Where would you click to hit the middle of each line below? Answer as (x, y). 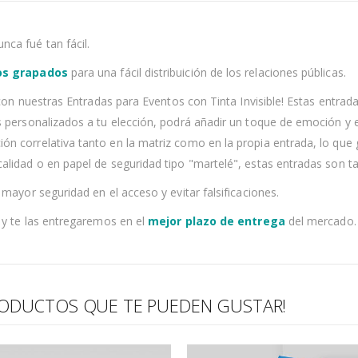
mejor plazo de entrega (217, 221)
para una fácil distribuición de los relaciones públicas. (207, 73)
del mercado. (320, 221)
